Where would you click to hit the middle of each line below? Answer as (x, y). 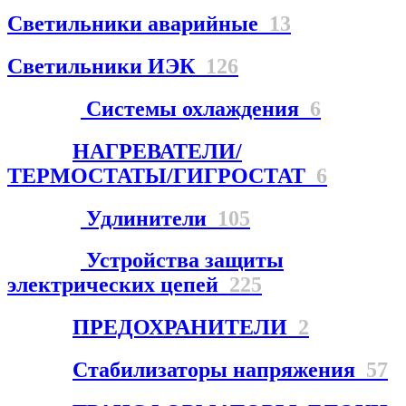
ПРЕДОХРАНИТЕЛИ (185, 328)
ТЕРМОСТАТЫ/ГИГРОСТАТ (162, 175)
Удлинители (149, 218)
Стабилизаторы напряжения (219, 370)
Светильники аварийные (138, 23)
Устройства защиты (182, 261)
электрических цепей (118, 285)
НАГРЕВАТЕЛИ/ (157, 151)
